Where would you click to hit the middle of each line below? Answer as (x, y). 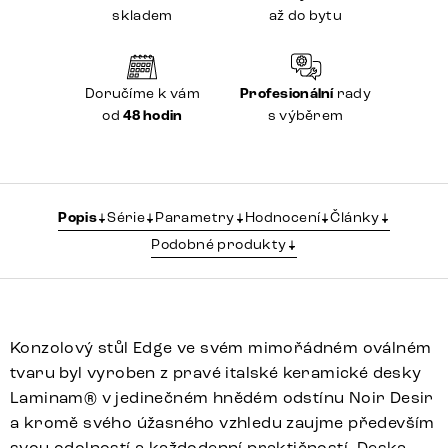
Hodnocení (282, 218)
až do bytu (305, 16)
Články (355, 218)
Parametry (195, 218)
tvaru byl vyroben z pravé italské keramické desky (216, 373)
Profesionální (287, 94)
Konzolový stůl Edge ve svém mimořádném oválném (221, 348)
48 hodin (153, 116)
